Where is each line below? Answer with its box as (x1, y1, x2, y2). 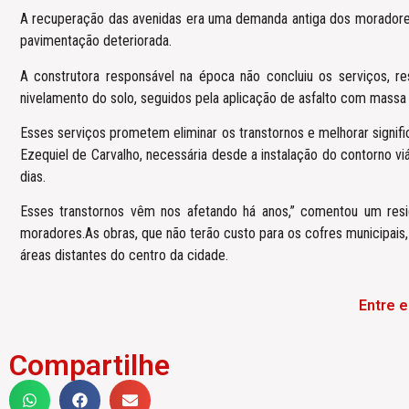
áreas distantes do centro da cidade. (20, 246, 228, 265)
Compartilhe (9, 347, 170, 383)
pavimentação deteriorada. (20, 32, 172, 50)
